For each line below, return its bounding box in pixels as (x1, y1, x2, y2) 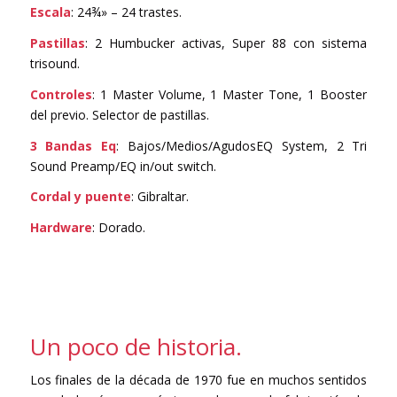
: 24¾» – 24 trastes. (70, 3, 182, 20)
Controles (29, 85, 92, 103)
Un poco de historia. (29, 331, 242, 363)
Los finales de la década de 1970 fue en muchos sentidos (29, 371, 368, 389)
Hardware (29, 219, 92, 237)
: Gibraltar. (130, 188, 189, 206)
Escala (29, 3, 71, 20)
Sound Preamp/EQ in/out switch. (29, 157, 216, 175)
